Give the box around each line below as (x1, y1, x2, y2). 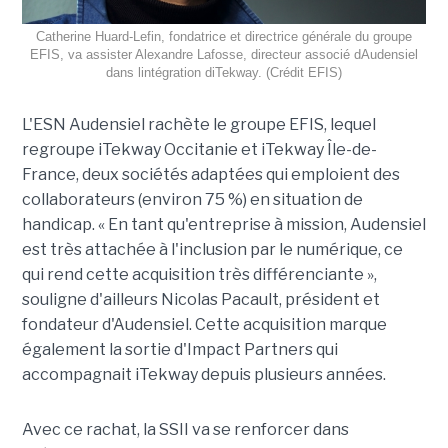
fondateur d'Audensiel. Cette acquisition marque (21, 314, 387, 334)
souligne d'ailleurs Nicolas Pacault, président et (21, 289, 380, 309)
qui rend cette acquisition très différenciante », (21, 264, 377, 284)
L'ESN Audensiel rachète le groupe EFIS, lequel (21, 114, 376, 134)
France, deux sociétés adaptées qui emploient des (21, 164, 400, 184)
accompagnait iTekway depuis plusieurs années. (21, 364, 386, 384)
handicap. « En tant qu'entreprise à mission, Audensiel (21, 214, 426, 234)
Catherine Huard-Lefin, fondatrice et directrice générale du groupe (36, 28, 412, 44)
